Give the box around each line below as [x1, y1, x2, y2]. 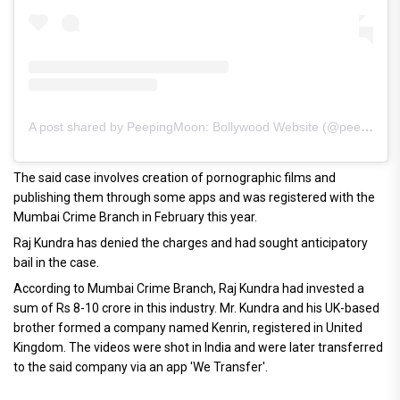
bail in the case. [13, 255, 99, 271]
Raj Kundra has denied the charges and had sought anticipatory [13, 236, 368, 251]
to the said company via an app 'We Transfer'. [13, 360, 268, 375]
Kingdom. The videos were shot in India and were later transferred [13, 340, 383, 355]
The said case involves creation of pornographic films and [13, 171, 336, 186]
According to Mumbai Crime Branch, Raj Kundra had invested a [13, 281, 364, 296]
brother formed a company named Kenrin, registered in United [13, 321, 362, 336]
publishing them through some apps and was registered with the [13, 190, 375, 205]
